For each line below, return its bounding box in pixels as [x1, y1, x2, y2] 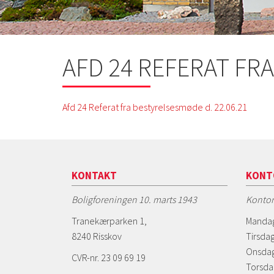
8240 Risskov [72, 229, 122, 242]
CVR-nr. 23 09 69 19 [72, 251, 146, 264]
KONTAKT [72, 168, 117, 182]
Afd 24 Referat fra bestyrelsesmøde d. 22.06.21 [62, 100, 247, 113]
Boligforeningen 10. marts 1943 [72, 193, 197, 206]
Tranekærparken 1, [72, 214, 147, 227]
